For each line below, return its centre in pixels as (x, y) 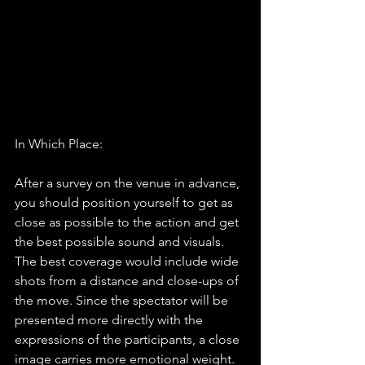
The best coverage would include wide (128, 262)
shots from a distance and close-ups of (128, 281)
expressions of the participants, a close (129, 340)
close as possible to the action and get (128, 222)
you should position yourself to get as (125, 203)
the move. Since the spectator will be (123, 301)
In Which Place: (59, 144)
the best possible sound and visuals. (121, 242)
